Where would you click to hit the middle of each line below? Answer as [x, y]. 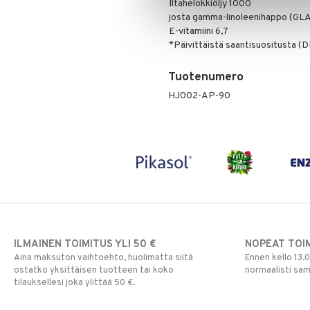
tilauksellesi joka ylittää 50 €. [74, 283]
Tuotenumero [206, 77]
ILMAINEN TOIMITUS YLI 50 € [85, 245]
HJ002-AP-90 [199, 96]
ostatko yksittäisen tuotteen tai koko [94, 271]
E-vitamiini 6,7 [198, 31]
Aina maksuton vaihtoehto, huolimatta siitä [103, 258]
